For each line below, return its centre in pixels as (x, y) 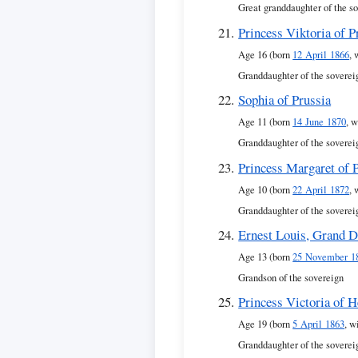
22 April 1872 (321, 189)
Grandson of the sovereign (291, 277)
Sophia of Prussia (285, 100)
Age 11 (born (266, 122)
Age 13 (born (266, 257)
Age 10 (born (266, 189)
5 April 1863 (319, 324)
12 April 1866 (321, 54)
